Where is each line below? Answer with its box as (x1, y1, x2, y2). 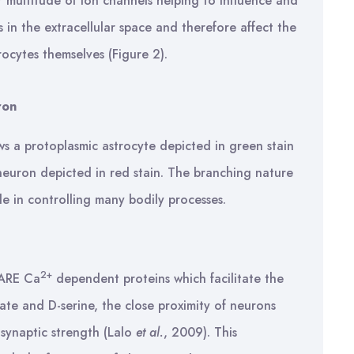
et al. (132, 323, 164, 341)
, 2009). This (164, 323, 237, 341)
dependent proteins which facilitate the (52, 269, 284, 288)
